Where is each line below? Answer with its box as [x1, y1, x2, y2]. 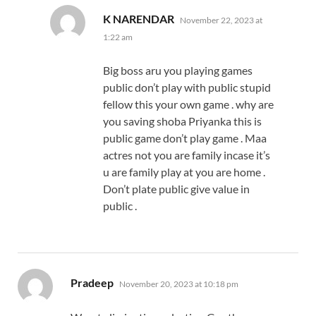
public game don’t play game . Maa [103, 131, 267, 145]
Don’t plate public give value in [103, 182, 250, 196]
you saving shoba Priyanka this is [103, 114, 262, 128]
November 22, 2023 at [180, 15, 262, 26]
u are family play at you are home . [103, 165, 265, 179]
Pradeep [71, 276, 114, 290]
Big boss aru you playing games [103, 63, 253, 78]
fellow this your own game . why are [103, 97, 274, 111]
